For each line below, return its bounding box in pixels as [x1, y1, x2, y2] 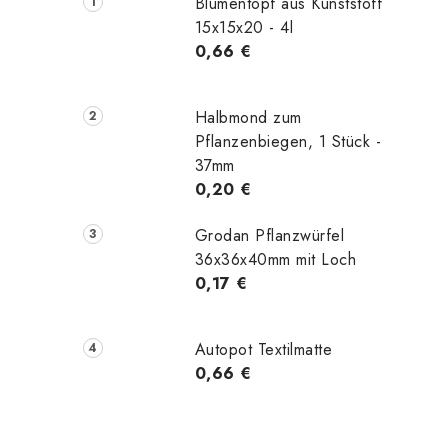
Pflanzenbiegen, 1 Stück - [194, 129, 382, 153]
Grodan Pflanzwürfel [194, 223, 345, 247]
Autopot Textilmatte [194, 337, 333, 361]
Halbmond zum [194, 105, 302, 129]
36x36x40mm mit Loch [194, 247, 357, 271]
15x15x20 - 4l [194, 16, 294, 39]
